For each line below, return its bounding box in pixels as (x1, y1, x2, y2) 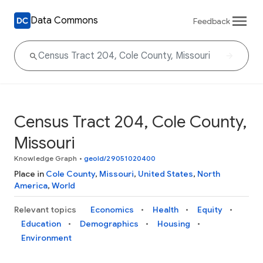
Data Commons (31, 14, 98, 26)
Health (153, 204, 178, 215)
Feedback (193, 15, 230, 26)
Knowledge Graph (14, 154, 77, 163)
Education (21, 218, 61, 229)
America (14, 180, 48, 191)
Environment (21, 232, 72, 243)
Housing (157, 218, 190, 229)
